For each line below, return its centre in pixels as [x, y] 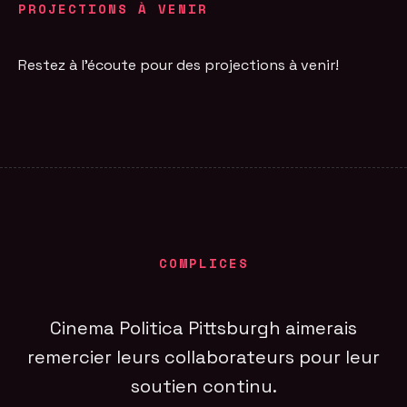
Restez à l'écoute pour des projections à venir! [179, 65]
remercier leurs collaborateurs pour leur [203, 357]
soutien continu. [203, 387]
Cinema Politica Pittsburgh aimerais [203, 328]
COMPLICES [203, 263]
